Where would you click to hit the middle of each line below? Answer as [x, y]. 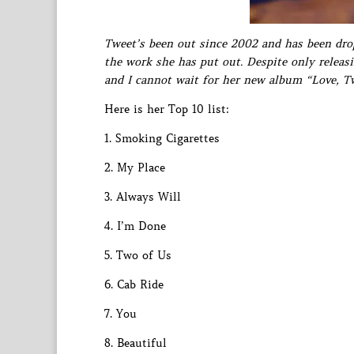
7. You [121, 314]
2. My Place [135, 168]
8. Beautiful [136, 343]
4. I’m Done [135, 226]
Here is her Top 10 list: [167, 109]
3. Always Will [143, 197]
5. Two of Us [138, 255]
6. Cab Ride [134, 284]
